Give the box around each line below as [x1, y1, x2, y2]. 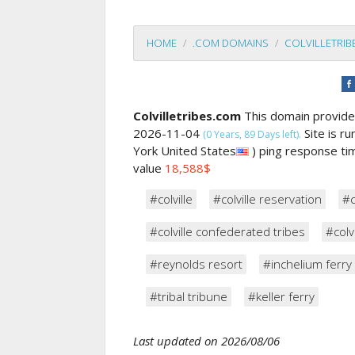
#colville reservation [213, 190, 322, 207]
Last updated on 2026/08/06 [133, 332, 280, 349]
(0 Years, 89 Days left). [203, 127, 301, 141]
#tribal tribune [150, 288, 227, 304]
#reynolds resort [150, 255, 242, 272]
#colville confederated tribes [150, 223, 305, 239]
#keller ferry [248, 288, 315, 304]
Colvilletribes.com [133, 107, 241, 124]
